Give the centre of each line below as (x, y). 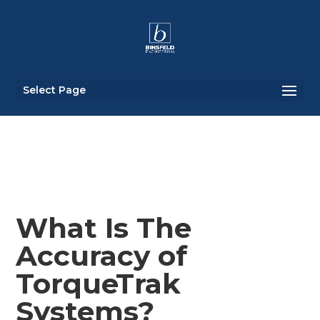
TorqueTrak (99, 284)
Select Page (55, 90)
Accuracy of (102, 256)
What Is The (104, 228)
